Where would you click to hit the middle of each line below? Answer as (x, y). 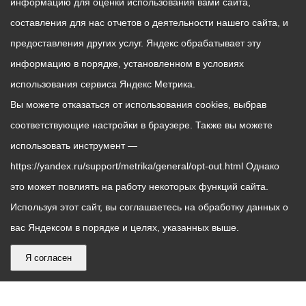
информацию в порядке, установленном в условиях (127, 64)
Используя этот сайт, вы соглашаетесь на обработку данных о (149, 207)
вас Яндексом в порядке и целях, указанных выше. (125, 227)
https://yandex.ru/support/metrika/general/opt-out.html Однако (145, 166)
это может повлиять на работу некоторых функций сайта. (139, 186)
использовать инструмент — (74, 145)
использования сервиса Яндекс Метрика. (103, 84)
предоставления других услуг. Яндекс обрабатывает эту (136, 43)
